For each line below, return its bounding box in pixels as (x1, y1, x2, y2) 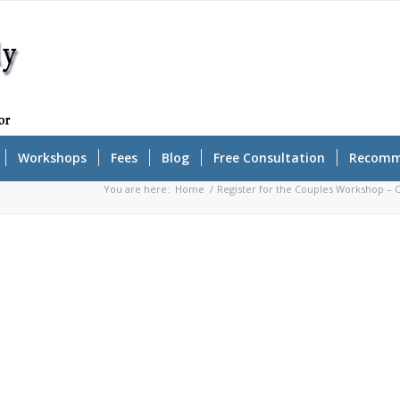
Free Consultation (212, 149, 325, 166)
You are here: (104, 182, 171, 196)
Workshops (17, 149, 87, 166)
